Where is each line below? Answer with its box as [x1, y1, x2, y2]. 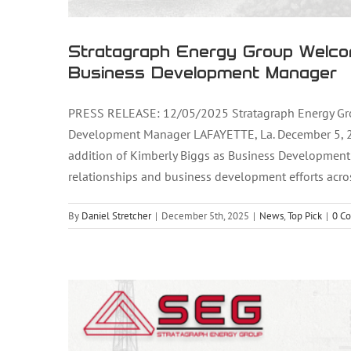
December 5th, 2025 [161, 208, 249, 223]
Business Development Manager [68, 62, 337, 81]
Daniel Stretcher [81, 208, 151, 223]
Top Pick [288, 208, 322, 223]
